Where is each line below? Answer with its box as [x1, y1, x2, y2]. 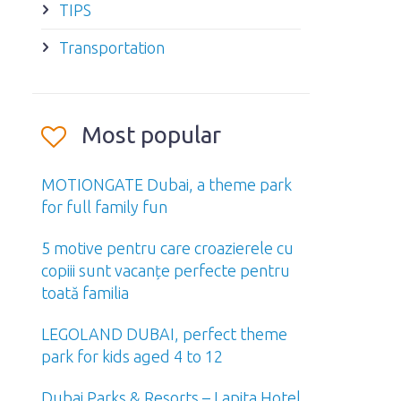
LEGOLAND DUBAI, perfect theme [41, 325, 287, 343]
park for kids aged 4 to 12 [41, 347, 223, 365]
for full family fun [41, 198, 167, 216]
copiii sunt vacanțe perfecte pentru [41, 261, 290, 279]
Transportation [59, 38, 165, 56]
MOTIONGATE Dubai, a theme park [41, 175, 292, 193]
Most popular [81, 122, 221, 148]
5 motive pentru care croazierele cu [41, 239, 294, 257]
